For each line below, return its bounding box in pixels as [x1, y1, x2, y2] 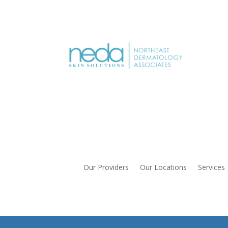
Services [198, 162, 225, 172]
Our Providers [83, 162, 129, 172]
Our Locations [140, 162, 187, 172]
